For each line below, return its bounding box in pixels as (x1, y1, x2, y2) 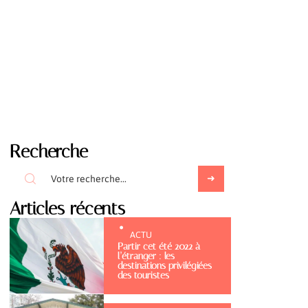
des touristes (117, 269, 169, 281)
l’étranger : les (117, 250, 175, 262)
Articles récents (10, 198, 125, 219)
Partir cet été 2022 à (117, 241, 200, 252)
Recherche (10, 141, 88, 162)
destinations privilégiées (117, 260, 212, 272)
